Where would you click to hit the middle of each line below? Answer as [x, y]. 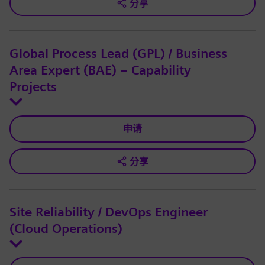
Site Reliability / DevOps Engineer [109, 213]
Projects [33, 87]
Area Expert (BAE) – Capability [100, 71]
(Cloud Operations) [66, 229]
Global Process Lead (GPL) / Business [118, 54]
